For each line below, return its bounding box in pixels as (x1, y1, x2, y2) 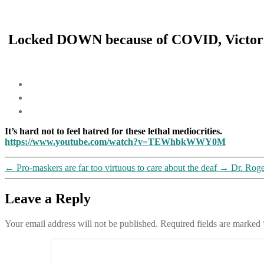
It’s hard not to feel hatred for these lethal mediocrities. (5, 126, 222, 136)
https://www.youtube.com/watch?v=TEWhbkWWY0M (5, 136, 226, 147)
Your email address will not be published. (5, 218, 158, 229)
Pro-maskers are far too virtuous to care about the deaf (16, 162, 217, 173)
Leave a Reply (5, 190, 91, 206)
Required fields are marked (160, 218, 263, 229)
